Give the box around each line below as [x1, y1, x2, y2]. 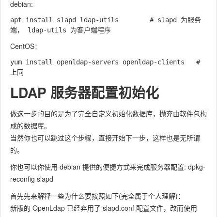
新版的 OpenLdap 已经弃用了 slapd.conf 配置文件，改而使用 [10, 202, 197, 213]
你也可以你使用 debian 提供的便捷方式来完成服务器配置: [10, 161, 188, 171]
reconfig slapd [10, 173, 53, 184]
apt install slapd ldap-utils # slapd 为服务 [10, 15, 119, 24]
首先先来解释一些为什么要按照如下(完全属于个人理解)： [10, 190, 185, 201]
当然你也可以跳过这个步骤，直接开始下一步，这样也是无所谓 [10, 132, 200, 142]
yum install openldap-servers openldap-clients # [10, 58, 185, 66]
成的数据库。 [10, 120, 51, 130]
